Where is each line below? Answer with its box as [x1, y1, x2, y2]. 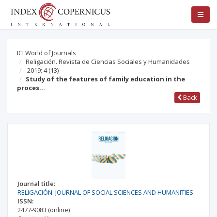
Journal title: [17, 179, 55, 188]
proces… [17, 83, 45, 92]
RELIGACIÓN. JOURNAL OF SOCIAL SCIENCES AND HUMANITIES [17, 188, 193, 197]
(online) [48, 205, 70, 214]
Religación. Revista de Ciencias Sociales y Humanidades [26, 57, 190, 66]
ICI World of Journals [17, 48, 76, 57]
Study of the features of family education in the [26, 75, 185, 83]
